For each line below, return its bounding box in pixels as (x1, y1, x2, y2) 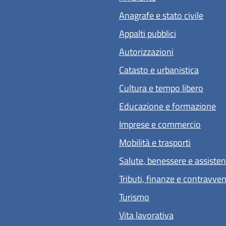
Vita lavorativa (119, 208, 174, 222)
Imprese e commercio (119, 117, 201, 131)
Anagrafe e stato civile (119, 8, 203, 22)
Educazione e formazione (119, 99, 216, 113)
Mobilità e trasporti (119, 135, 191, 149)
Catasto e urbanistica (119, 63, 199, 77)
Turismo (119, 190, 149, 204)
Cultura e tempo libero (119, 81, 203, 95)
